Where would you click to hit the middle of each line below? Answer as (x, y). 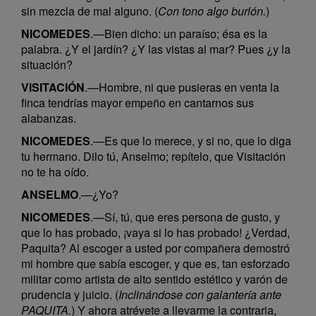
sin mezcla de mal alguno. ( (90, 11)
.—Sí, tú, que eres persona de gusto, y (185, 217)
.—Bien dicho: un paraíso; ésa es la (179, 34)
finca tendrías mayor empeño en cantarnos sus (138, 103)
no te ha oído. (55, 172)
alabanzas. (49, 118)
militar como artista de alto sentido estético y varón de (154, 279)
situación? (47, 65)
